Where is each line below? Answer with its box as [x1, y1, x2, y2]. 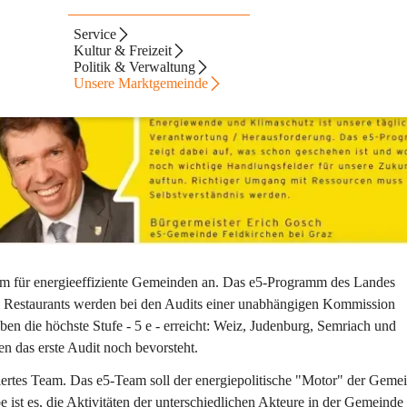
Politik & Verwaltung [74, 59, 196, 74]
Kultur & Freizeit [74, 43, 173, 58]
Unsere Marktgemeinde [74, 75, 209, 91]
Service [74, 26, 117, 42]
